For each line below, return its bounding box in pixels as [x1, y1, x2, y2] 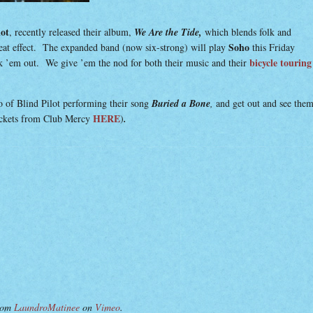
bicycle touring [249, 55, 312, 70]
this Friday [249, 41, 295, 54]
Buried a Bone [152, 96, 210, 110]
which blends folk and [205, 25, 291, 38]
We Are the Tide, [134, 25, 205, 39]
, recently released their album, [9, 25, 134, 38]
